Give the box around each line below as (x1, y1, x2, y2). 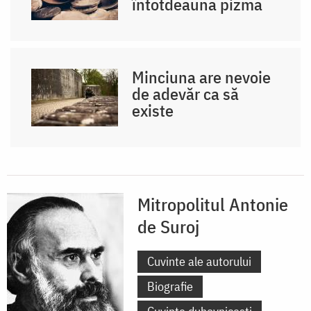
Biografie (147, 278, 193, 294)
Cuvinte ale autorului (147, 253, 251, 269)
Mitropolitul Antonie (137, 192, 288, 216)
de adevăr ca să (132, 82, 239, 105)
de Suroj (137, 214, 199, 238)
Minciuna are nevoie (132, 65, 271, 88)
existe (132, 99, 174, 121)
